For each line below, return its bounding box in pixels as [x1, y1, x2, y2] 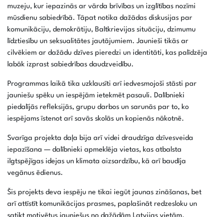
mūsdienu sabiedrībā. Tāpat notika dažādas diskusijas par [7, 15, 192, 22]
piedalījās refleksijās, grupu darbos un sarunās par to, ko [7, 104, 189, 111]
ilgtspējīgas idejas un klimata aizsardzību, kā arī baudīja [7, 158, 186, 166]
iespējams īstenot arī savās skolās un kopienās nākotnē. [7, 115, 184, 123]
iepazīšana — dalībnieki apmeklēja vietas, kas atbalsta [7, 146, 182, 154]
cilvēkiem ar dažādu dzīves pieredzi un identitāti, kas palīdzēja [7, 49, 207, 57]
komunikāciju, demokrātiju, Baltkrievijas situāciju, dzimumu [7, 26, 196, 34]
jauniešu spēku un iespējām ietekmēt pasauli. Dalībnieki [7, 92, 185, 100]
